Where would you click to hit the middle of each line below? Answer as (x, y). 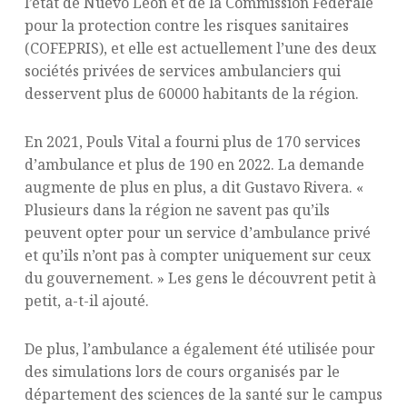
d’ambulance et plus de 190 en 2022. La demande (194, 164)
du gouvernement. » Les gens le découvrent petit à (200, 278)
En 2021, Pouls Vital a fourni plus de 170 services (192, 141)
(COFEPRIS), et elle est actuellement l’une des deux (200, 48)
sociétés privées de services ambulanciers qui (182, 70)
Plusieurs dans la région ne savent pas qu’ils (177, 209)
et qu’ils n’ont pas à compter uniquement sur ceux (197, 255)
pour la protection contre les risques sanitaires (186, 25)
